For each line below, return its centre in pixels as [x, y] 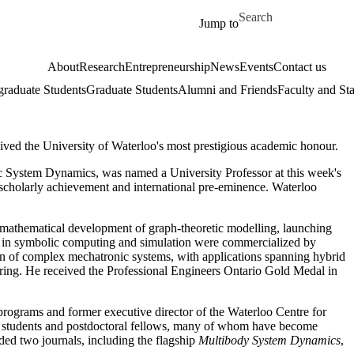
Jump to [219, 23]
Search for [264, 10]
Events [256, 67]
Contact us [299, 67]
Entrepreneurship [167, 67]
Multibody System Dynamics [269, 340]
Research [102, 67]
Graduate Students [132, 90]
